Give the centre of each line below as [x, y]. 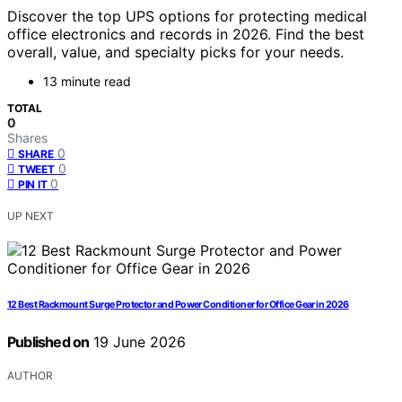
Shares [27, 138]
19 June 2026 [138, 342]
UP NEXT [31, 216]
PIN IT [33, 185]
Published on [48, 342]
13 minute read [87, 82]
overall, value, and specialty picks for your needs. [175, 52]
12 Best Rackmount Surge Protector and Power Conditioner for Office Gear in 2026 [178, 305]
